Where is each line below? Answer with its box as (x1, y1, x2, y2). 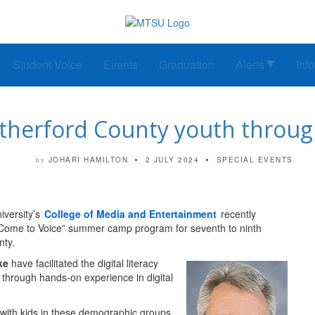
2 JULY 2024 (145, 155, 200, 165)
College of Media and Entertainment (44, 207, 217, 221)
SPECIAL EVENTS (216, 155, 293, 165)
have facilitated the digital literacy (8, 256, 158, 271)
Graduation (159, 56, 214, 73)
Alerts (236, 56, 264, 73)
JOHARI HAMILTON (48, 155, 129, 165)
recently (218, 207, 256, 221)
